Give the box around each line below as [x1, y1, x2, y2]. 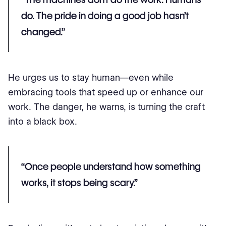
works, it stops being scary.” [21, 176, 138, 189]
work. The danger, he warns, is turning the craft [8, 101, 205, 112]
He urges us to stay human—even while [8, 72, 174, 83]
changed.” [21, 25, 65, 38]
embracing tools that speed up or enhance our [8, 86, 203, 97]
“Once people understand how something [21, 160, 201, 173]
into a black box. [8, 116, 77, 127]
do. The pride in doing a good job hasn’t [21, 9, 189, 22]
